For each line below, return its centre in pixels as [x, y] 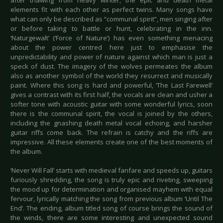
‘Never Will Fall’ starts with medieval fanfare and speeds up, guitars [111, 170]
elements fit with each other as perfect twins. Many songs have [111, 10]
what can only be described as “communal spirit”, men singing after [111, 19]
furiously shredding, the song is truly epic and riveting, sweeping [111, 180]
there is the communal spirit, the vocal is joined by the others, [111, 114]
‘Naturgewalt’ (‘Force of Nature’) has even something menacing [111, 38]
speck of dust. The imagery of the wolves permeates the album [111, 66]
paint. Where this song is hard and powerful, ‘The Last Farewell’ [111, 85]
